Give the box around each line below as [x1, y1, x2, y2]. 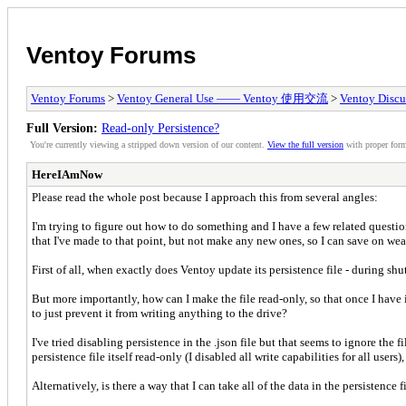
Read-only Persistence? [101, 120, 219, 135]
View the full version [267, 139, 343, 150]
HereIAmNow [32, 167, 102, 181]
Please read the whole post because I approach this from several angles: [32, 189, 378, 204]
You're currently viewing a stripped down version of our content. [30, 139, 267, 150]
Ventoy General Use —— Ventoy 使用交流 [117, 91, 328, 105]
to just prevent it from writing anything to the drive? [32, 305, 287, 320]
